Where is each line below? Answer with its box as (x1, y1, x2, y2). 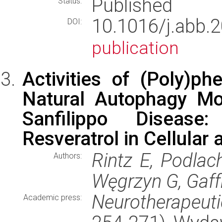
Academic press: (23, 193, 82, 202)
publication (92, 38, 179, 58)
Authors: (54, 151, 82, 161)
